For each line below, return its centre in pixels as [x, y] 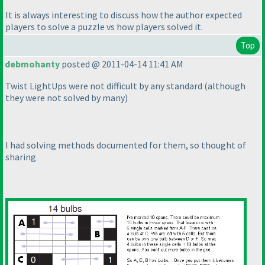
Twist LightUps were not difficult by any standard [105, 86]
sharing [21, 157]
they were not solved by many [65, 98]
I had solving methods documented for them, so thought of [126, 145]
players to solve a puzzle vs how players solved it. [104, 26]
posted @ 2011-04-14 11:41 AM [122, 64]
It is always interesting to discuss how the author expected [124, 14]
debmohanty [32, 64]
